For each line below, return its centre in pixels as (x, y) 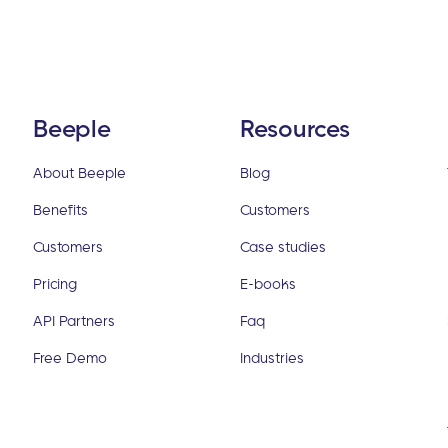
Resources (295, 127)
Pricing (55, 283)
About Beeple (80, 172)
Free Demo (70, 357)
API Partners (74, 320)
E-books (268, 283)
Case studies (283, 246)
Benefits (61, 209)
